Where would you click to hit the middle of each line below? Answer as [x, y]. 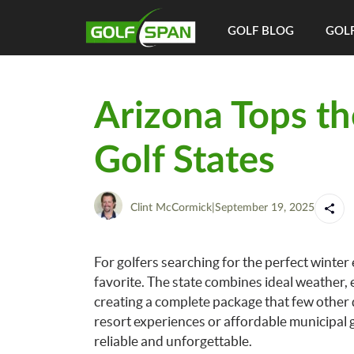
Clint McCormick [171, 208]
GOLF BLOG [261, 31]
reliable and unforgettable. [173, 341]
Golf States [184, 161]
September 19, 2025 [264, 208]
